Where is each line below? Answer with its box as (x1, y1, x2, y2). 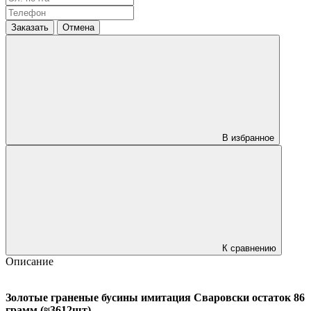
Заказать (11, 22, 49, 33)
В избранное (222, 132, 274, 143)
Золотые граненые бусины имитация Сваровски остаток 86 (6, 291, 305, 303)
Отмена (62, 22, 94, 33)
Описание (6, 255, 53, 267)
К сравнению (222, 242, 276, 253)
